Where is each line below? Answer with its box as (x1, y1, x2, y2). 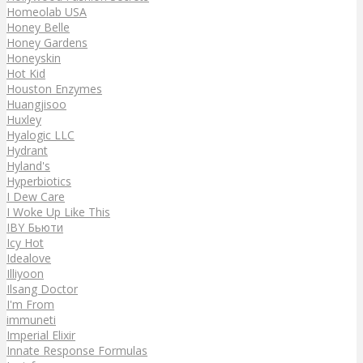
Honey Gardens (6, 34, 88, 50)
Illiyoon (6, 265, 44, 281)
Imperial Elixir (6, 327, 75, 343)
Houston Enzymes (6, 80, 102, 96)
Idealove (6, 250, 51, 266)
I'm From (6, 296, 54, 312)
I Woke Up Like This (6, 203, 110, 220)
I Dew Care (6, 188, 65, 204)
